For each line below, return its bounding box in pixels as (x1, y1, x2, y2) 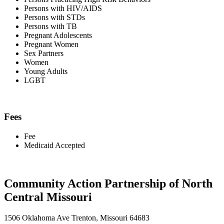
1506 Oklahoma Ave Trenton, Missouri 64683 (4, 213, 149, 222)
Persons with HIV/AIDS (24, 4, 102, 13)
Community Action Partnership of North (4, 176, 212, 190)
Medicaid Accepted (24, 140, 85, 149)
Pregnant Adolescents (24, 31, 92, 40)
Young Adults (24, 67, 67, 76)
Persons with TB (24, 22, 77, 31)
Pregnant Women (24, 40, 78, 49)
